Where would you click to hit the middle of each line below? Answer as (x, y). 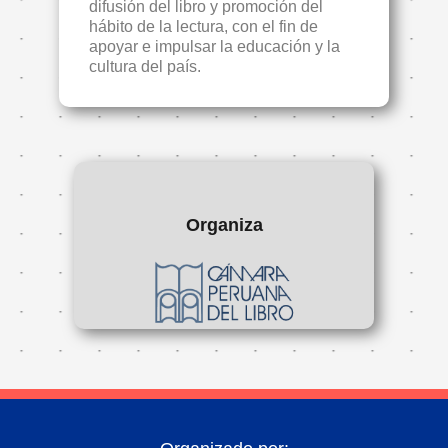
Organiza (224, 225)
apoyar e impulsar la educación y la (214, 46)
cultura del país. (145, 66)
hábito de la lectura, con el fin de (203, 26)
